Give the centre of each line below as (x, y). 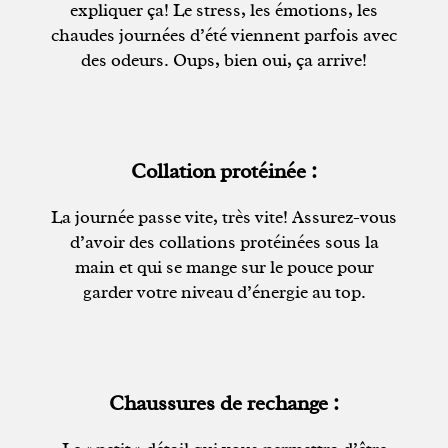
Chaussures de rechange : (224, 402)
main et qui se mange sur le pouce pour (224, 266)
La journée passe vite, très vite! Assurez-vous (224, 216)
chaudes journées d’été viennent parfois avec (224, 34)
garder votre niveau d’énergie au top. (224, 291)
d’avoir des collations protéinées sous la (224, 241)
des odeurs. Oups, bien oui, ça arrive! (224, 59)
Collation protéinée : (224, 170)
